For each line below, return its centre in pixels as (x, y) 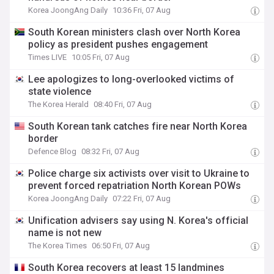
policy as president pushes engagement (118, 44)
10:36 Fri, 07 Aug (142, 10)
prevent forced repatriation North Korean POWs (135, 186)
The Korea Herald (59, 104)
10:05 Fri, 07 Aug (101, 57)
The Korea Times (58, 246)
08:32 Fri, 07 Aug (111, 151)
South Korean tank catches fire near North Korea (138, 126)
